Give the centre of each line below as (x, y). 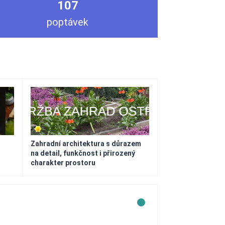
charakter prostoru (63, 163)
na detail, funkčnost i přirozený (83, 153)
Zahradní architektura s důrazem (86, 144)
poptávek (68, 22)
